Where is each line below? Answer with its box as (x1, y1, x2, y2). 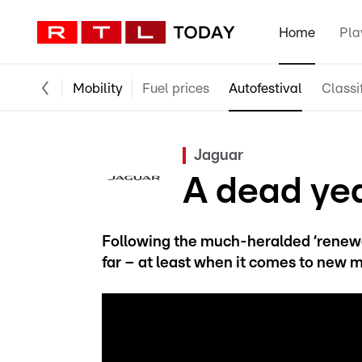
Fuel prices (142, 81, 209, 95)
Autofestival (229, 81, 302, 95)
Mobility (73, 81, 123, 95)
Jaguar (194, 148, 243, 163)
